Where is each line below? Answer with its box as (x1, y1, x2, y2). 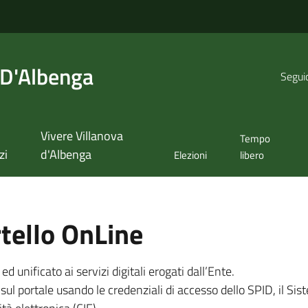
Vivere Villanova (40, 126, 123, 146)
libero (240, 147, 265, 164)
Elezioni (174, 147, 208, 164)
